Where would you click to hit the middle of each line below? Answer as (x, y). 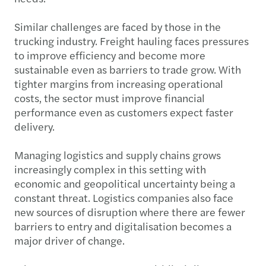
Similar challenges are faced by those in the (118, 26)
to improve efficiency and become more (110, 55)
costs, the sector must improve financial (110, 97)
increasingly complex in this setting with (110, 169)
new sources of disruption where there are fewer (130, 211)
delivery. (34, 126)
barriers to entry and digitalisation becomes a (123, 226)
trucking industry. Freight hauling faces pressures (132, 40)
